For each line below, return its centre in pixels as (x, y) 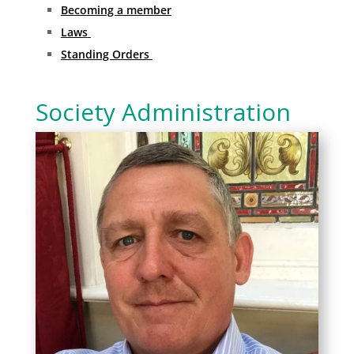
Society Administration (163, 111)
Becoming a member (116, 9)
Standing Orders (106, 54)
